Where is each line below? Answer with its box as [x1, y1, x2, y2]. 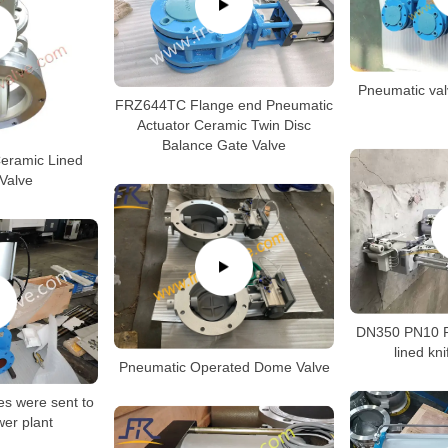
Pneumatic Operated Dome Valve [118, 358, 330, 375]
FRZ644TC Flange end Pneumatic [115, 96, 333, 113]
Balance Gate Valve [162, 136, 286, 153]
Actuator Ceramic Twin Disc [137, 116, 311, 133]
